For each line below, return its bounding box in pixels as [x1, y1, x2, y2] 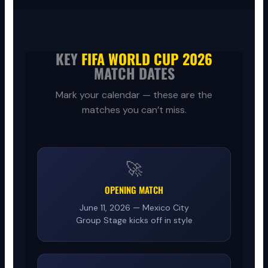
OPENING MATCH [105, 182, 163, 196]
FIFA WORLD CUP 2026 [81, 47, 212, 69]
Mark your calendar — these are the [56, 88, 212, 101]
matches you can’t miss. [81, 103, 187, 116]
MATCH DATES [93, 62, 175, 84]
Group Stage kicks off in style [75, 214, 193, 226]
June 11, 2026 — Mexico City [79, 202, 189, 213]
